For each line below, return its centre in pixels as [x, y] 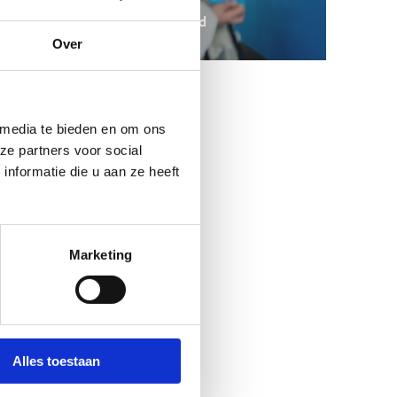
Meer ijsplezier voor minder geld [108, 22]
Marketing [101, 254]
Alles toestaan [56, 361]
